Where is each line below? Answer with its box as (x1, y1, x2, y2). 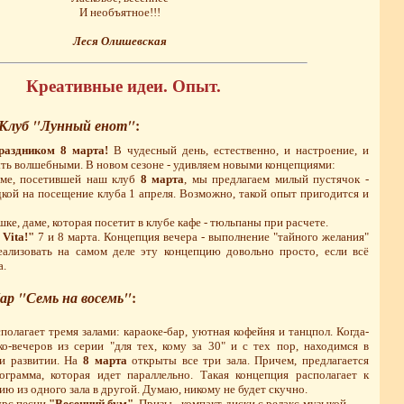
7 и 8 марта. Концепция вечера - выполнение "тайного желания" (34, 230, 369, 244)
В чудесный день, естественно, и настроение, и (108, 143, 370, 158)
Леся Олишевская (72, 33, 167, 48)
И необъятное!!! (78, 5, 161, 19)
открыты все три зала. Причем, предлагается (126, 353, 370, 368)
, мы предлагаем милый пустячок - (184, 172, 370, 187)
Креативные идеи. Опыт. (25, 77, 221, 96)
